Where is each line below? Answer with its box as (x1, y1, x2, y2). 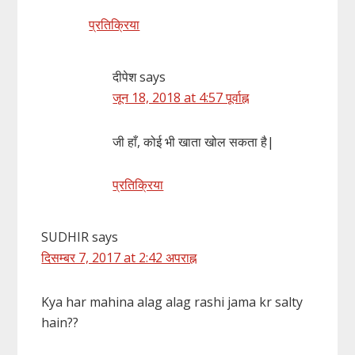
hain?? (41, 313, 79, 331)
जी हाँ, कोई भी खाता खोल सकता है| (113, 132, 275, 151)
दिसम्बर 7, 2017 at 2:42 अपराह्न (41, 248, 197, 266)
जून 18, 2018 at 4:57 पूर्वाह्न (113, 88, 250, 106)
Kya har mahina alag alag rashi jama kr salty (41, 292, 303, 311)
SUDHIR (41, 227, 90, 246)
